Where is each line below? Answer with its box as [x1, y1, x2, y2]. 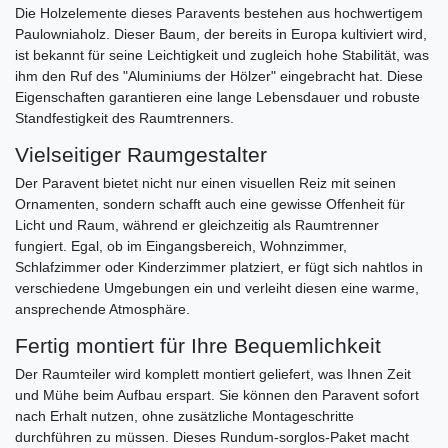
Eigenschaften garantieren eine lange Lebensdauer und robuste [15, 88, 420, 105]
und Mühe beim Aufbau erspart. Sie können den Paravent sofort [15, 386, 419, 403]
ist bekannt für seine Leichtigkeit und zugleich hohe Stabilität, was [15, 46, 429, 63]
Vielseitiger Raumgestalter [15, 142, 267, 166]
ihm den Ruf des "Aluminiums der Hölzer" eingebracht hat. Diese [15, 67, 423, 84]
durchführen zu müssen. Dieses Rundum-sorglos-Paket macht [15, 428, 409, 445]
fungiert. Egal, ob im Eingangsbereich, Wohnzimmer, [15, 237, 347, 254]
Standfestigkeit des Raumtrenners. [15, 109, 234, 126]
